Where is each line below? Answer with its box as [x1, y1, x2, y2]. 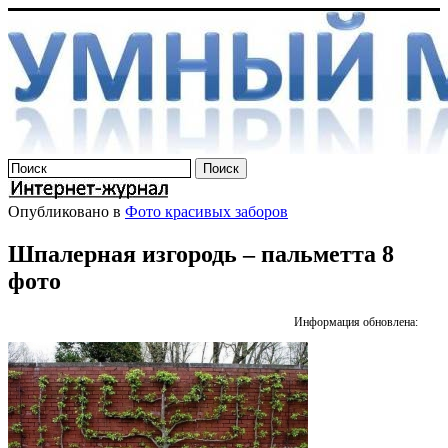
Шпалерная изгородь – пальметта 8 [8, 240, 394, 267]
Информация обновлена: [294, 314, 419, 329]
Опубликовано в [8, 203, 121, 220]
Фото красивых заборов [125, 203, 288, 220]
